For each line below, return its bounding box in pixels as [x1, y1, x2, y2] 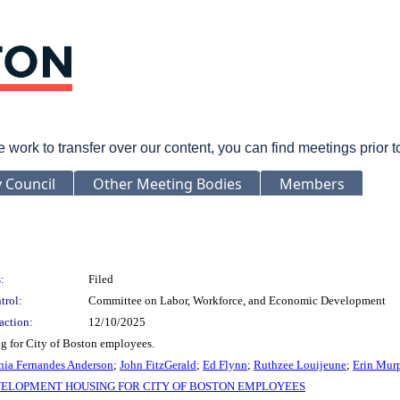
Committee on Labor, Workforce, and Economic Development [88, 293, 386, 307]
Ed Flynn [203, 357, 247, 371]
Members [279, 173, 345, 194]
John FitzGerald [120, 357, 196, 371]
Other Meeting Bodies [93, 173, 242, 194]
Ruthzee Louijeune [254, 357, 346, 371]
